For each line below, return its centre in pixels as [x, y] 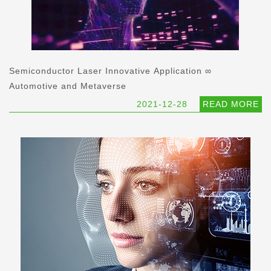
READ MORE [231, 104]
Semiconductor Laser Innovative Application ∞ [110, 71]
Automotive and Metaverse [68, 86]
